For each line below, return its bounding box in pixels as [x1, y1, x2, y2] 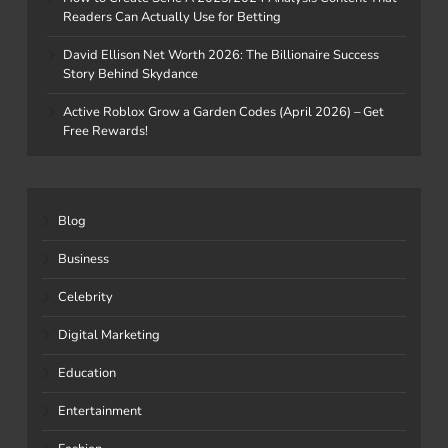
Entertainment [58, 401, 142, 420]
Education [58, 363, 116, 382]
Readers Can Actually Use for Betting [63, 7, 281, 26]
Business [58, 249, 109, 268]
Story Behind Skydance [63, 64, 198, 83]
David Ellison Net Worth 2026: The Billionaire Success [63, 45, 379, 64]
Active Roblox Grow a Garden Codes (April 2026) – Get [63, 102, 384, 121]
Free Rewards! [63, 121, 148, 140]
